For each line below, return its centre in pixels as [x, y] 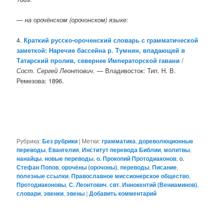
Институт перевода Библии [122, 150]
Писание [165, 167]
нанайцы [29, 159]
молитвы [177, 150]
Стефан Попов [38, 167]
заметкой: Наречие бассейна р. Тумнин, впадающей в [101, 50]
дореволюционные [166, 141]
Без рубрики [60, 141]
